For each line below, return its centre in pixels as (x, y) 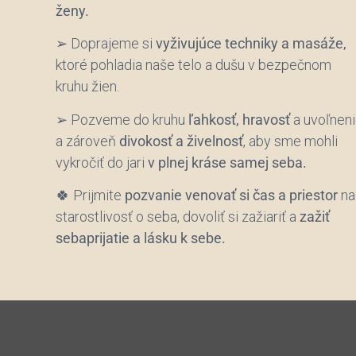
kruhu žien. (87, 87)
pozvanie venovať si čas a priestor (231, 195)
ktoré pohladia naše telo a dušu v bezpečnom (193, 65)
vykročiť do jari (102, 162)
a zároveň (87, 141)
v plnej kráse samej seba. (227, 162)
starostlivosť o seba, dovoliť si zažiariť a (178, 217)
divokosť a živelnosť (181, 141)
